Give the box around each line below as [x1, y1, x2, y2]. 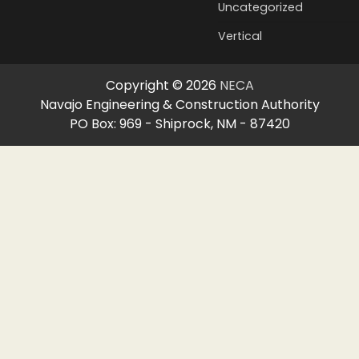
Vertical [218, 27, 262, 44]
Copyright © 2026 [105, 75, 220, 95]
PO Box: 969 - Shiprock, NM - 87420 [69, 114, 290, 133]
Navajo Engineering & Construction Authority [39, 95, 320, 114]
